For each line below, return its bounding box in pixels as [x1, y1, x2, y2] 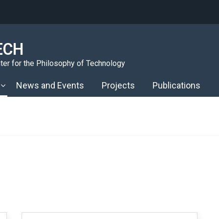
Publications [153, 80, 200, 90]
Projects [102, 80, 135, 90]
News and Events [16, 80, 84, 90]
